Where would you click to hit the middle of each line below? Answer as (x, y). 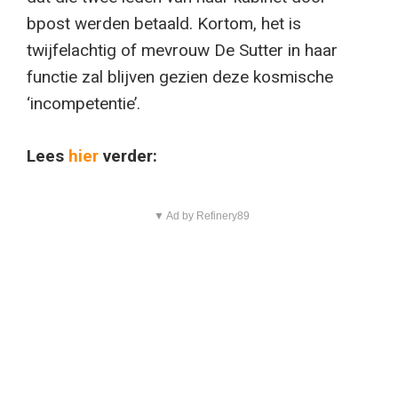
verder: (128, 155)
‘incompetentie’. (84, 104)
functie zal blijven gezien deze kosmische (180, 77)
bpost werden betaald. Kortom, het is (164, 24)
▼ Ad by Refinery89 (201, 215)
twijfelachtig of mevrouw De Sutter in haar (182, 51)
